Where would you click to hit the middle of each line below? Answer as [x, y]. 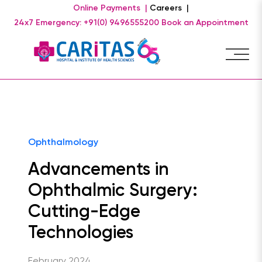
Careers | [169, 8]
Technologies [81, 233]
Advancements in [99, 170]
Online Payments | [110, 8]
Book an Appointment [205, 23]
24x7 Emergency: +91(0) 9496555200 [86, 23]
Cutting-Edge [84, 212]
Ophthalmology [63, 143]
